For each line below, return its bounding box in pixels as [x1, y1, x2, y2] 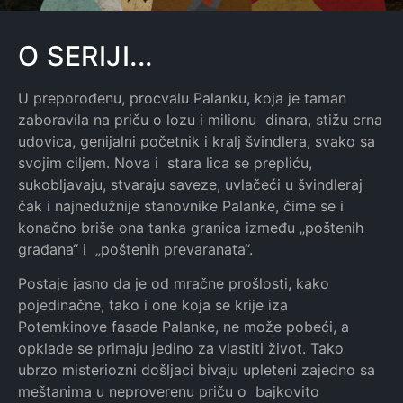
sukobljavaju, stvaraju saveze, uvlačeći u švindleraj [18, 175, 363, 193]
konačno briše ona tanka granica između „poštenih [18, 219, 363, 237]
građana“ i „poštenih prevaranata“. [18, 240, 253, 258]
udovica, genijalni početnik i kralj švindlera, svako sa [18, 132, 375, 150]
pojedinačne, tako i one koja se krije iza [18, 296, 292, 315]
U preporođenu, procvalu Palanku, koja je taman [18, 89, 346, 107]
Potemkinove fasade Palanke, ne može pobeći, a [18, 318, 349, 336]
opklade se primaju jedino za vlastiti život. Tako [18, 339, 344, 358]
